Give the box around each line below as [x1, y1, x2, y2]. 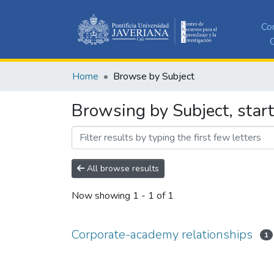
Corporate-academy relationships [72, 226, 253, 243]
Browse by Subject [113, 69, 194, 83]
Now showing [72, 189, 133, 203]
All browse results [84, 162, 159, 174]
